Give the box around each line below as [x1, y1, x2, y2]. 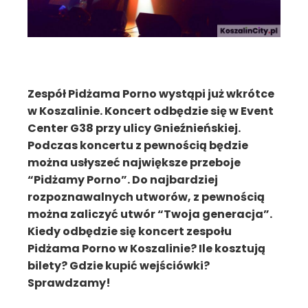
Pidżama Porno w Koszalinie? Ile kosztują [27, 241, 265, 256]
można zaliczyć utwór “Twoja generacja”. [27, 206, 272, 222]
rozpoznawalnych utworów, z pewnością [27, 189, 265, 205]
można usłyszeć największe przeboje [27, 155, 241, 170]
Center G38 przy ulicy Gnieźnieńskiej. [27, 120, 241, 136]
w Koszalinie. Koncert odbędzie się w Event [27, 103, 274, 119]
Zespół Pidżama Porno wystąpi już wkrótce [27, 86, 274, 102]
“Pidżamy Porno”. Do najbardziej [27, 172, 218, 188]
